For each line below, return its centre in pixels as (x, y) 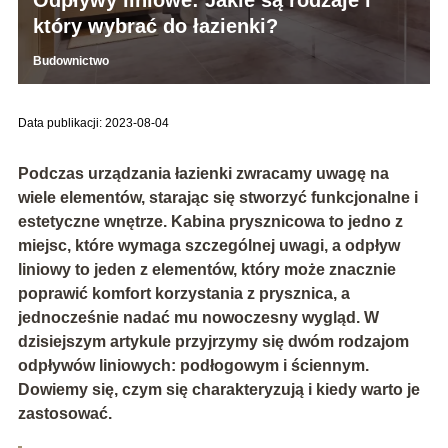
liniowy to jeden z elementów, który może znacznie (206, 269)
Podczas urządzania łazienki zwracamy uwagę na (203, 173)
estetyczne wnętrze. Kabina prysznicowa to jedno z (210, 221)
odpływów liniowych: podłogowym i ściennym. (193, 365)
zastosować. (66, 413)
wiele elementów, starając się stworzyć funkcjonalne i (217, 197)
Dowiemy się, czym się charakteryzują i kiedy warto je (218, 389)
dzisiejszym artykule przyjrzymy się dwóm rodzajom (213, 341)
